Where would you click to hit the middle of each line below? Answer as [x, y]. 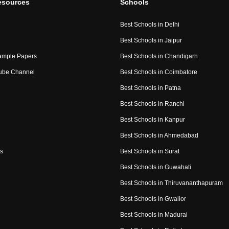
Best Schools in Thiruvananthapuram [171, 183]
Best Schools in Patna [150, 88]
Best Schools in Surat [150, 152]
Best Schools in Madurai [154, 215]
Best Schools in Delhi [150, 25]
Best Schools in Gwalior [153, 199]
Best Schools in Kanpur [152, 120]
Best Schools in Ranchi [152, 104]
